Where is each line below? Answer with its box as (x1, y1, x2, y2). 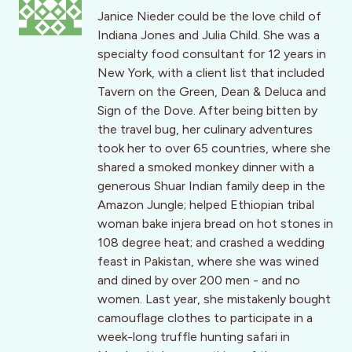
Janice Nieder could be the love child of (97, 9, 321, 24)
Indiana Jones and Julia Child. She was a (97, 27, 320, 43)
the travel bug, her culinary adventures (97, 122, 313, 137)
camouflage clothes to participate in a (97, 310, 313, 326)
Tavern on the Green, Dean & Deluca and (97, 84, 326, 100)
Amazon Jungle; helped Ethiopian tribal (97, 197, 314, 213)
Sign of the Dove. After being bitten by (97, 103, 317, 119)
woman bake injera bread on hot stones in (97, 216, 333, 232)
